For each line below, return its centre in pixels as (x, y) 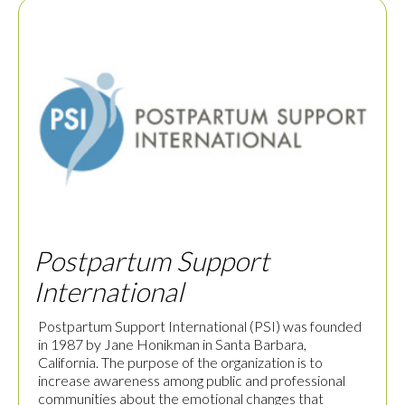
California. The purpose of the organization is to (180, 363)
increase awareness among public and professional (192, 381)
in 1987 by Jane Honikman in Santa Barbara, (172, 344)
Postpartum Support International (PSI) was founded (200, 326)
